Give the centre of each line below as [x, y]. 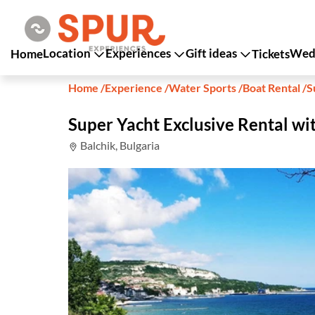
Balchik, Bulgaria [119, 145]
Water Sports [204, 88]
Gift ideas [212, 53]
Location [68, 53]
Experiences [139, 53]
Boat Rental [271, 88]
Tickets [271, 53]
